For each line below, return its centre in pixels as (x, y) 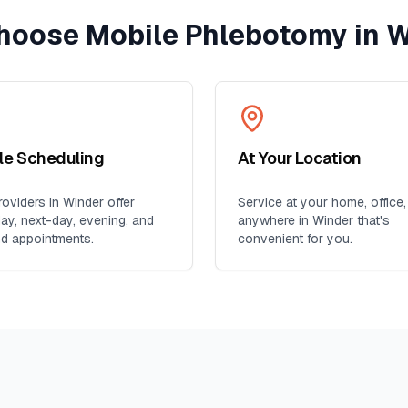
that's (372, 220)
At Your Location (300, 158)
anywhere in (275, 220)
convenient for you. (295, 239)
